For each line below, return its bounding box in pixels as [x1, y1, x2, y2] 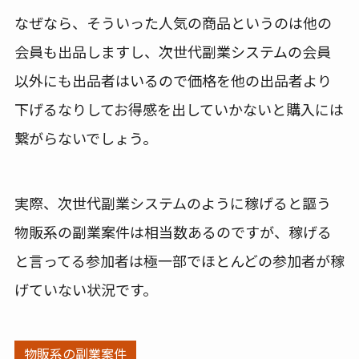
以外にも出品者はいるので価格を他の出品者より [14, 70, 332, 91]
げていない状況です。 [14, 279, 157, 301]
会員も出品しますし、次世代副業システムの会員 [14, 41, 331, 63]
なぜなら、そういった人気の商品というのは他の [14, 12, 332, 34]
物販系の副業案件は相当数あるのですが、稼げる [14, 221, 332, 243]
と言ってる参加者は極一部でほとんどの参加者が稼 [14, 250, 345, 272]
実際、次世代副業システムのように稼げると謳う [14, 192, 331, 214]
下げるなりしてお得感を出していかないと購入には [14, 99, 344, 120]
